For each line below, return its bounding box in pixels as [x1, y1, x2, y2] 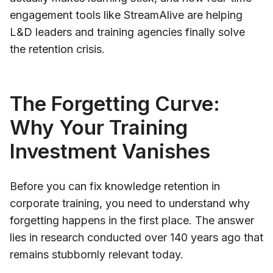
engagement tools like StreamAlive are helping [10, 8, 243, 21]
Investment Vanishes [10, 138, 210, 163]
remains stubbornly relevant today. [10, 247, 183, 261]
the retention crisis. [10, 42, 105, 55]
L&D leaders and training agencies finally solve [10, 25, 245, 38]
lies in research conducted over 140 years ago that [10, 230, 263, 244]
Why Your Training [10, 115, 188, 140]
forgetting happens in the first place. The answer [10, 213, 254, 227]
